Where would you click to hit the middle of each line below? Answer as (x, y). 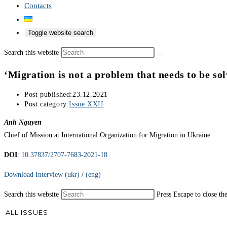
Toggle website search (61, 33)
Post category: (47, 104)
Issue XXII (86, 104)
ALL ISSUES (27, 213)
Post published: (48, 95)
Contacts (38, 6)
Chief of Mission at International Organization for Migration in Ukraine (107, 135)
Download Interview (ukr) (42, 175)
